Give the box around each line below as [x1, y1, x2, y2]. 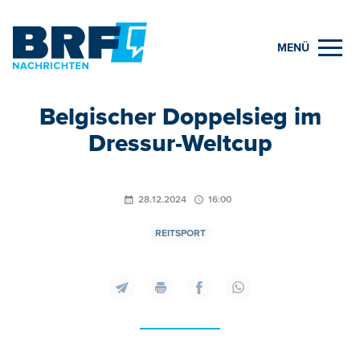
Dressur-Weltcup [88, 128, 272, 158]
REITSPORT [154, 227, 206, 239]
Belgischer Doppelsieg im [39, 101, 321, 132]
